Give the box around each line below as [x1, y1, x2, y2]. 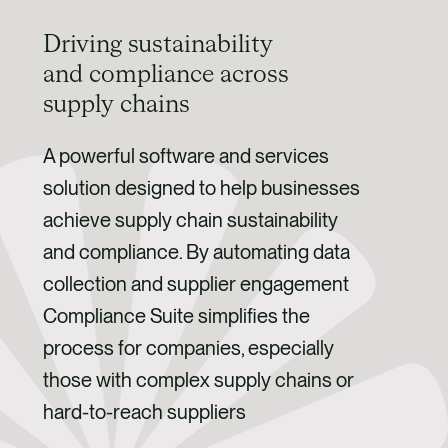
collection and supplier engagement [42, 271, 349, 296]
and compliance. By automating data [42, 239, 350, 264]
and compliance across [42, 62, 289, 87]
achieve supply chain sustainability [42, 207, 338, 232]
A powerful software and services [42, 143, 329, 168]
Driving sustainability [42, 32, 273, 57]
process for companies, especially [42, 335, 334, 360]
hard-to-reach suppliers [42, 399, 246, 424]
